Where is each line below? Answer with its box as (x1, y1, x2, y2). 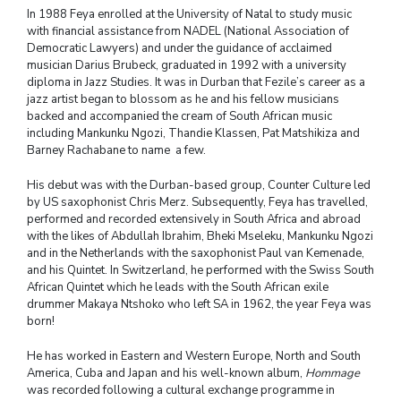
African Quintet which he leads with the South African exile (27, 278, 328, 295)
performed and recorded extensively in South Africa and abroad (27, 210, 361, 227)
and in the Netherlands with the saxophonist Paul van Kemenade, (27, 244, 364, 261)
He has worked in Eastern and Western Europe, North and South (27, 347, 361, 364)
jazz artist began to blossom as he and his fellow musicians (27, 90, 339, 107)
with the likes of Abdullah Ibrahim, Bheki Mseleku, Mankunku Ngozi (27, 227, 373, 244)
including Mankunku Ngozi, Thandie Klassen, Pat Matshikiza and (27, 124, 360, 141)
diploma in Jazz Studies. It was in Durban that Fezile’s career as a (27, 73, 365, 90)
